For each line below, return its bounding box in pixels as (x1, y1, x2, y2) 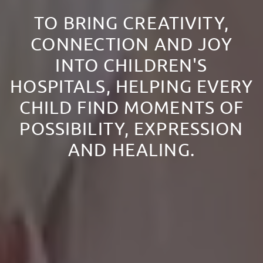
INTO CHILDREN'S (55, 55, 208, 77)
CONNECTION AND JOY (31, 33, 232, 56)
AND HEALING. (68, 139, 195, 162)
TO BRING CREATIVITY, (34, 12, 229, 35)
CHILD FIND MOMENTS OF (19, 97, 244, 120)
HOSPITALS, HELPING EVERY (10, 76, 253, 99)
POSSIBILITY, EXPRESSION (19, 118, 244, 141)
